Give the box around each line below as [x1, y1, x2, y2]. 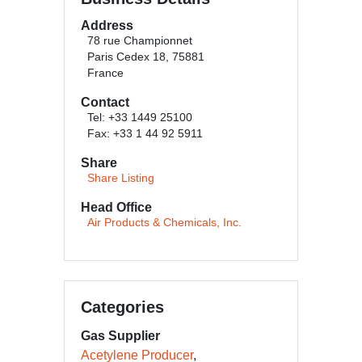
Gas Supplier [81, 329, 160, 343]
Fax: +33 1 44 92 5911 [87, 128, 203, 140]
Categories [81, 298, 164, 316]
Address [81, 19, 133, 32]
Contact [81, 95, 129, 109]
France [87, 67, 124, 79]
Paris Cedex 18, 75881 [87, 51, 204, 63]
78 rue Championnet [87, 35, 192, 47]
